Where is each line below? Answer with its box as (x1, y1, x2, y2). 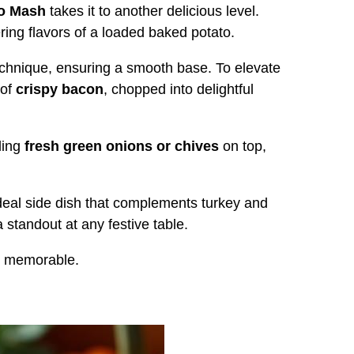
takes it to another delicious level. (46, 2, 259, 19)
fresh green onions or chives (24, 137, 219, 154)
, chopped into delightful (104, 81, 254, 97)
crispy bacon (16, 81, 104, 97)
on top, (219, 137, 266, 154)
